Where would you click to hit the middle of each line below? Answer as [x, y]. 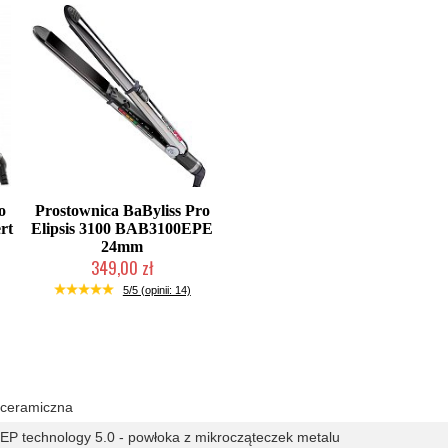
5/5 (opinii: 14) [156, 290]
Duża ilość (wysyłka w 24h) [122, 287]
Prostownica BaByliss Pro [122, 210]
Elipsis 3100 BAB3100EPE [122, 228]
